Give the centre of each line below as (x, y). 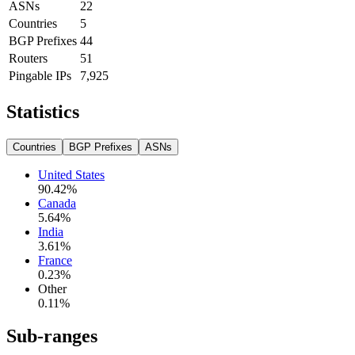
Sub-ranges (52, 336)
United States (71, 174)
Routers (28, 58)
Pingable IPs (40, 75)
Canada (57, 203)
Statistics (43, 111)
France (55, 260)
